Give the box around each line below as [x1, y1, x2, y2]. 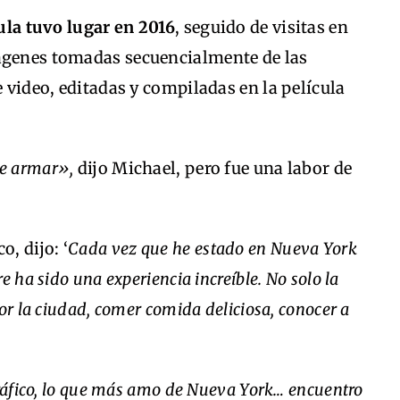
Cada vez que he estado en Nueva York [68, 238, 357, 259]
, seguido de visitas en [175, 17, 348, 37]
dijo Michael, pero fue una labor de [77, 158, 353, 179]
